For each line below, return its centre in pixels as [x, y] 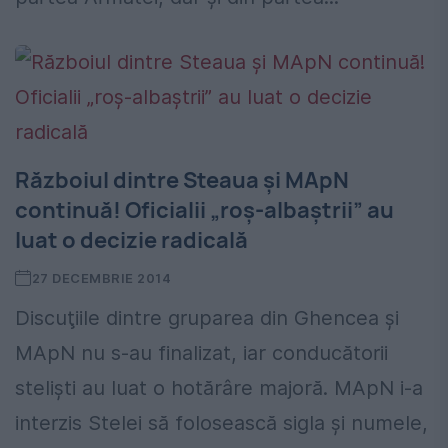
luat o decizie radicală [131, 240]
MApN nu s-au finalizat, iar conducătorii [201, 353]
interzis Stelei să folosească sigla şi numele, [221, 423]
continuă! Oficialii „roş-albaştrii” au [204, 210]
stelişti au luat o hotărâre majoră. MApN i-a [219, 388]
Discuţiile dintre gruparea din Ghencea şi [207, 318]
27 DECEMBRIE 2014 [101, 278]
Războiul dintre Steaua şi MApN [182, 180]
